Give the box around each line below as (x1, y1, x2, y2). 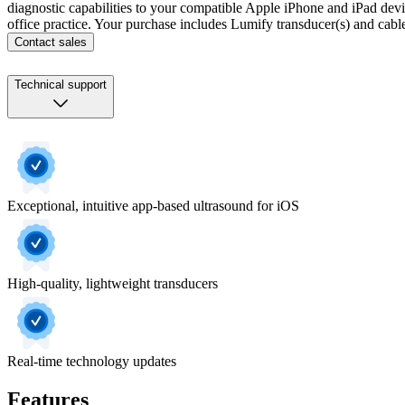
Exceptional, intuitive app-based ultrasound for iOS (7, 198, 299, 214)
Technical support (14, 78, 107, 92)
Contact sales (14, 35, 87, 50)
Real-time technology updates (7, 353, 176, 370)
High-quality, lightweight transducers (7, 276, 218, 292)
